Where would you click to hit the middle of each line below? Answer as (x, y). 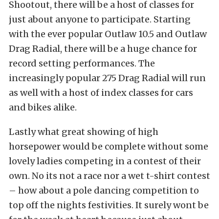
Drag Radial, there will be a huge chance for (103, 49)
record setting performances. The (82, 63)
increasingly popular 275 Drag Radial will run (107, 78)
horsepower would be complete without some (109, 146)
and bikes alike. (43, 107)
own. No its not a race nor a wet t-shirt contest (109, 176)
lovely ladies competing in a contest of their (105, 161)
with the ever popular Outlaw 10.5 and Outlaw (108, 34)
